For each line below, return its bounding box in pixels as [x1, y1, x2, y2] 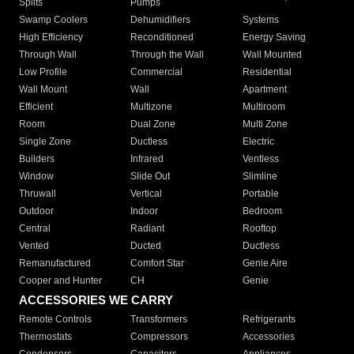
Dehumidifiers [130, 14, 191, 26]
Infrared [130, 153, 164, 165]
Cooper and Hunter [19, 275, 102, 287]
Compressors [130, 331, 189, 343]
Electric [242, 136, 274, 148]
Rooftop [242, 223, 277, 235]
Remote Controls [19, 314, 92, 326]
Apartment [242, 84, 287, 96]
